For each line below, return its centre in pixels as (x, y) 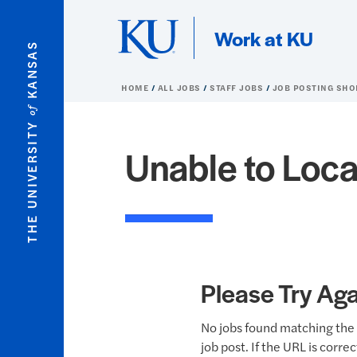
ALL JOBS (180, 88)
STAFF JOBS (238, 88)
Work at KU (264, 38)
